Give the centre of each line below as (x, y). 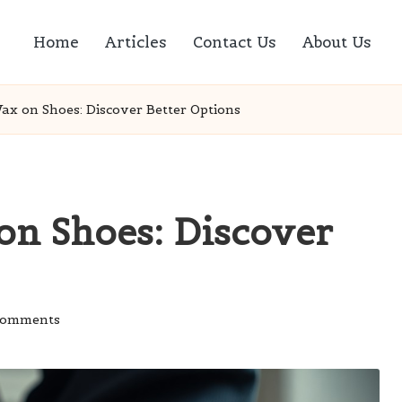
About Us (337, 42)
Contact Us (235, 42)
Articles (136, 42)
